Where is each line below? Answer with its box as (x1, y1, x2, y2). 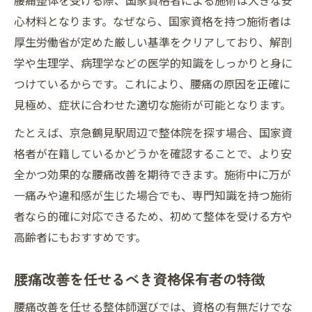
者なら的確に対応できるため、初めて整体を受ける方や (14, 208, 292, 224)
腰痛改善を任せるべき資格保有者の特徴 (14, 268, 265, 289)
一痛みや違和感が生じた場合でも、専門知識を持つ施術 (14, 187, 292, 203)
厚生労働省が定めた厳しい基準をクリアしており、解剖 (14, 33, 292, 50)
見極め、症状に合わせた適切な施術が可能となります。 (14, 96, 291, 113)
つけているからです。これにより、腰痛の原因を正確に (14, 75, 290, 92)
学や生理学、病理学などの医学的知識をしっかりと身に (14, 54, 292, 71)
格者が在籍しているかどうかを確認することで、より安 (14, 145, 292, 162)
